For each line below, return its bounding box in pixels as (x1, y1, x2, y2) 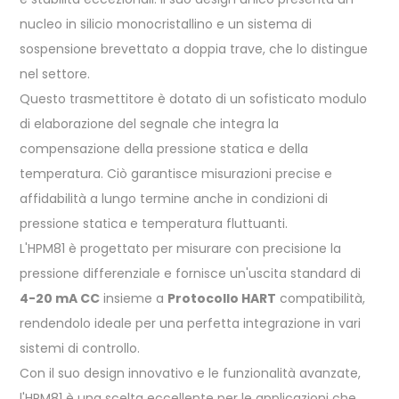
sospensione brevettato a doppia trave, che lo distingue (20, 40, 368, 58)
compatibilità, (276, 289, 365, 307)
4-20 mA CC (20, 289, 100, 307)
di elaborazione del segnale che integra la (20, 115, 279, 133)
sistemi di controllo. (20, 339, 140, 357)
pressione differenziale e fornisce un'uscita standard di (20, 265, 361, 282)
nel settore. (20, 65, 90, 83)
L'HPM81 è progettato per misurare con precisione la (20, 240, 341, 257)
